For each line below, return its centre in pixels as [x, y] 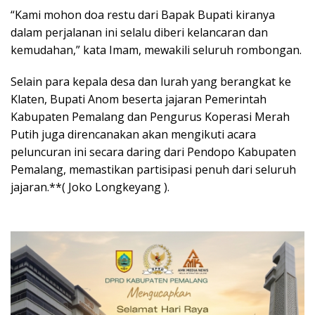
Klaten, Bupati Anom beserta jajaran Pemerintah [139, 99]
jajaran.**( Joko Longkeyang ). [90, 187]
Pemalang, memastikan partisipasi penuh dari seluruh [153, 170]
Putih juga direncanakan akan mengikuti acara [133, 135]
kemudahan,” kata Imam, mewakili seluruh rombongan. [156, 50]
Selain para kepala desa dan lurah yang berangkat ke [151, 82]
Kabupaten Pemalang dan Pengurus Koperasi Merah [150, 117]
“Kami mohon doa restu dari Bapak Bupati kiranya [143, 15]
